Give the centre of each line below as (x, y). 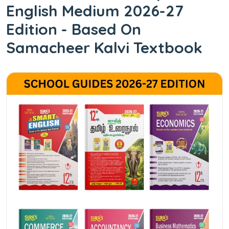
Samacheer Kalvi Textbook (104, 48)
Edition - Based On (74, 29)
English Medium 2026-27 (95, 11)
